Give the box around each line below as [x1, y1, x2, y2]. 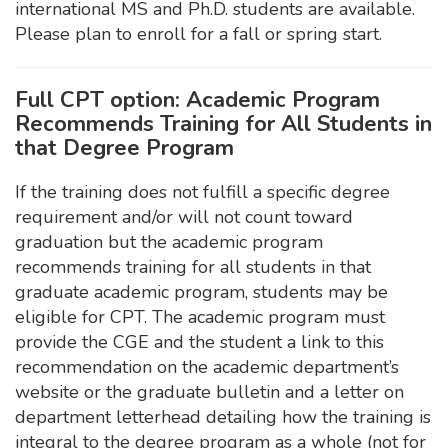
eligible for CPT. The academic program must [15, 305, 385, 329]
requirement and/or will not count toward [15, 205, 353, 229]
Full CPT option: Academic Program [15, 85, 380, 115]
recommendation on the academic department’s [15, 355, 399, 379]
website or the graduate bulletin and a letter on [15, 380, 404, 404]
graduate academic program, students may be [15, 280, 388, 304]
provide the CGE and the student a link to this [15, 330, 384, 354]
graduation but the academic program [15, 230, 323, 254]
